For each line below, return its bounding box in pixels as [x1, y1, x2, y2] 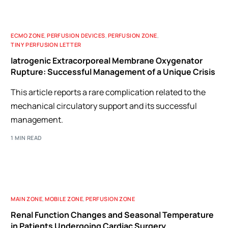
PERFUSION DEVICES [47, 31, 105, 39]
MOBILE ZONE [45, 195, 83, 203]
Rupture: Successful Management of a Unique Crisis [11, 66, 216, 77]
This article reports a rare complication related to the [11, 86, 206, 98]
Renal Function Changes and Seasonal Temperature [11, 209, 214, 220]
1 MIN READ [11, 134, 42, 141]
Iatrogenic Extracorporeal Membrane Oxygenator [11, 54, 203, 66]
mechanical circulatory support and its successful [11, 100, 197, 111]
